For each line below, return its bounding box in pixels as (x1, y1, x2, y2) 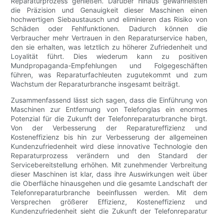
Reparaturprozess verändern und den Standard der (11, 151, 207, 160)
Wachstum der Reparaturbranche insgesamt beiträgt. (11, 79, 181, 88)
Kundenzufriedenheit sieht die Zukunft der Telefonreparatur (11, 206, 207, 215)
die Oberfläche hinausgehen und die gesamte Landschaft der (11, 179, 207, 187)
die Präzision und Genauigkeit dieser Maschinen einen (11, 5, 207, 14)
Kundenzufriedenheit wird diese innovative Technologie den (11, 142, 207, 150)
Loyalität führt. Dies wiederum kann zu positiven (11, 52, 207, 60)
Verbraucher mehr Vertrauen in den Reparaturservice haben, (11, 33, 207, 42)
